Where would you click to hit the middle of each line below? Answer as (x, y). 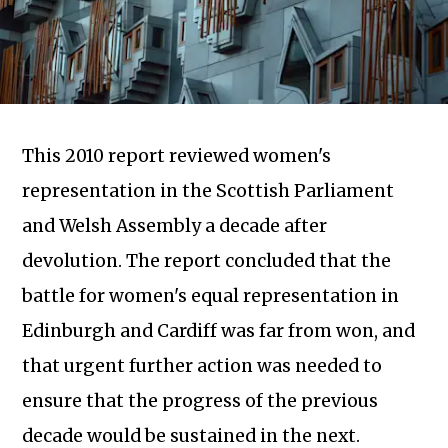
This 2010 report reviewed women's (177, 156)
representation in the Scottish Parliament (208, 191)
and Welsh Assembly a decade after (175, 226)
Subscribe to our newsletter (337, 358)
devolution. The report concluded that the (207, 261)
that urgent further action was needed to (202, 366)
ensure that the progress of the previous (200, 401)
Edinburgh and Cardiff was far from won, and (219, 331)
